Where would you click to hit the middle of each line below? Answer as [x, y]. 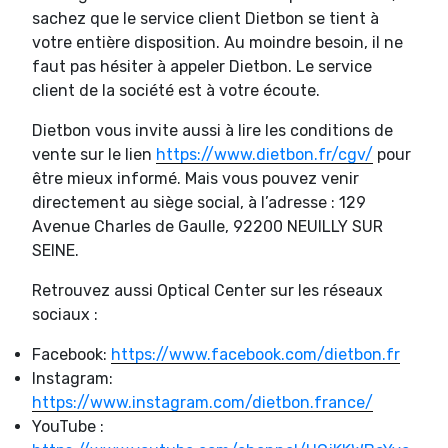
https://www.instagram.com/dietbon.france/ [202, 402]
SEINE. [55, 250]
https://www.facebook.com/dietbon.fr [255, 354]
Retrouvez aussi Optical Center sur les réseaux [207, 290]
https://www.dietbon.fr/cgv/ [264, 154]
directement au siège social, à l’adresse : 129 [199, 202]
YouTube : [68, 426]
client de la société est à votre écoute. [176, 90]
